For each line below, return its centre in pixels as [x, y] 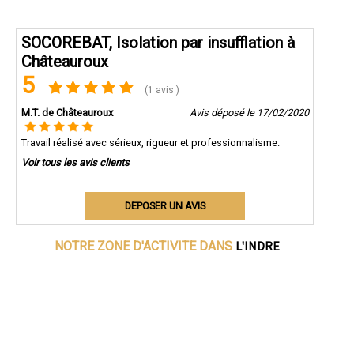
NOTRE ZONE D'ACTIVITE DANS [145, 247]
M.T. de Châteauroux [67, 113]
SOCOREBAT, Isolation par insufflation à [158, 43]
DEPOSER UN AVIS [165, 206]
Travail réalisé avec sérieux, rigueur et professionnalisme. [151, 143]
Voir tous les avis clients [75, 163]
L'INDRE [258, 246]
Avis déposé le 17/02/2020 [249, 113]
